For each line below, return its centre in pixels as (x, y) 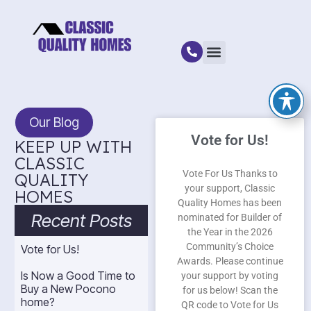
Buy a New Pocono (69, 288)
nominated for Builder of (230, 217)
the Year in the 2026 (230, 232)
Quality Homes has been (230, 203)
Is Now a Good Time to (78, 275)
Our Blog (54, 123)
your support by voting (230, 276)
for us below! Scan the (230, 290)
